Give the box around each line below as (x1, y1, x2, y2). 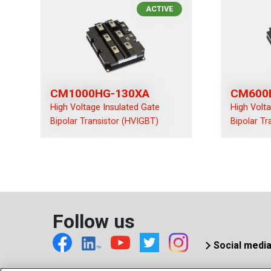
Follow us (53, 210, 135, 233)
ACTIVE (146, 4, 174, 13)
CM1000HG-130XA (50, 87, 150, 100)
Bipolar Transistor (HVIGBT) (50, 116, 159, 126)
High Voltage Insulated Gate (50, 102, 160, 113)
